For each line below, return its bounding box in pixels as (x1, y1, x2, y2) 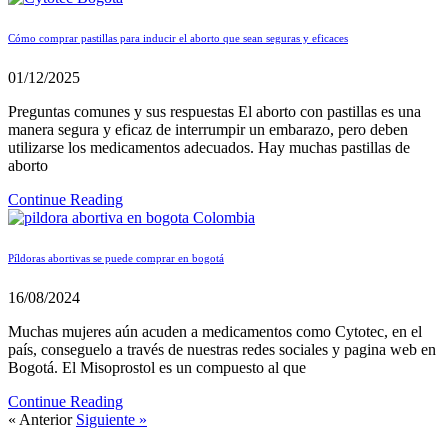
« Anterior (8, 410, 72, 428)
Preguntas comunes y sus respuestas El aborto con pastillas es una (8, 102, 421, 120)
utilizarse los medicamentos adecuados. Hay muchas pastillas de (8, 138, 410, 156)
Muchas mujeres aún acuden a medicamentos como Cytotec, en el (8, 322, 422, 340)
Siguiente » (76, 410, 147, 428)
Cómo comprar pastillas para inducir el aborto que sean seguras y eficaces (8, 31, 348, 44)
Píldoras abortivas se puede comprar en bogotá (8, 251, 224, 264)
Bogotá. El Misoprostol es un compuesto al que (8, 358, 306, 376)
